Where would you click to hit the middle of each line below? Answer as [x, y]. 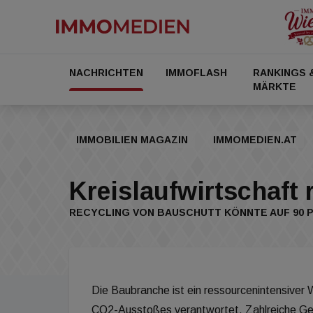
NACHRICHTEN [106, 73]
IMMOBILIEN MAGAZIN [132, 140]
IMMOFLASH [196, 73]
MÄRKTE [275, 87]
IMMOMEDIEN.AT [255, 140]
